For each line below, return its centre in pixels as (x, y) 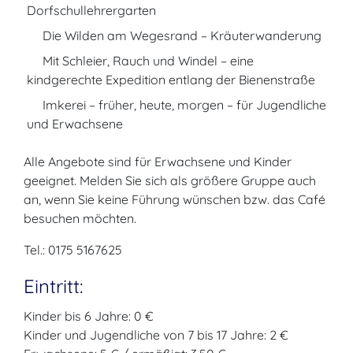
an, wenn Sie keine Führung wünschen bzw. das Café (175, 199)
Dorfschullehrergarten (91, 10)
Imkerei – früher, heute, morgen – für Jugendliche (183, 105)
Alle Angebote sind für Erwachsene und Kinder (158, 162)
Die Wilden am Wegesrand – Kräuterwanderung (180, 35)
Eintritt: (53, 286)
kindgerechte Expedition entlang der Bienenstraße (171, 80)
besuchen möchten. (80, 218)
